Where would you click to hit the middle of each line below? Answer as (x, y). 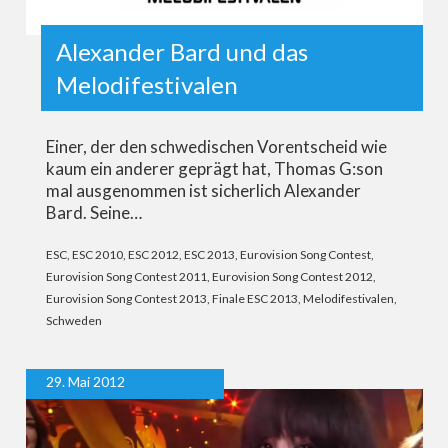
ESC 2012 (153, 255)
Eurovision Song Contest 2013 (126, 299)
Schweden (73, 321)
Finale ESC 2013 (254, 299)
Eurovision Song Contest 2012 (292, 277)
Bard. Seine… (93, 213)
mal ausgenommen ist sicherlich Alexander (203, 191)
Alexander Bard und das (181, 52)
